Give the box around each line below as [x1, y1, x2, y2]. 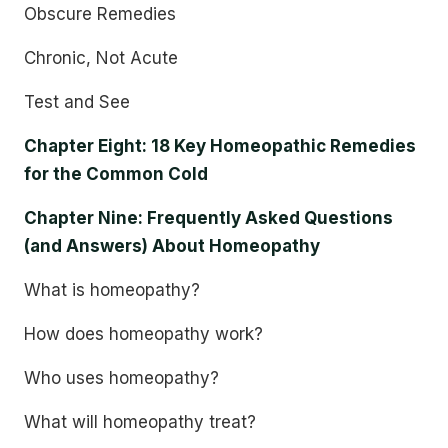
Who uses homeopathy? [24, 368, 219, 388]
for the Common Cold [24, 164, 208, 184]
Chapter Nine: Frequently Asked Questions [24, 208, 393, 228]
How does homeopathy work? [24, 324, 263, 344]
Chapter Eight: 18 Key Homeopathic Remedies [24, 136, 416, 156]
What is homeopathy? [24, 280, 200, 300]
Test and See [24, 92, 130, 112]
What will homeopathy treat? [24, 412, 256, 432]
